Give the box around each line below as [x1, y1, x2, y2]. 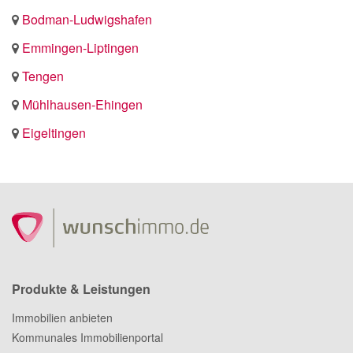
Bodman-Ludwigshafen [22, 10, 152, 28]
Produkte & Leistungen [12, 280, 150, 298]
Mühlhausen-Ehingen [22, 95, 143, 113]
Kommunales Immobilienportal [12, 329, 163, 345]
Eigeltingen [22, 124, 86, 142]
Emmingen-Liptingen [22, 39, 139, 57]
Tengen [22, 67, 64, 85]
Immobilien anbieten [12, 310, 113, 325]
